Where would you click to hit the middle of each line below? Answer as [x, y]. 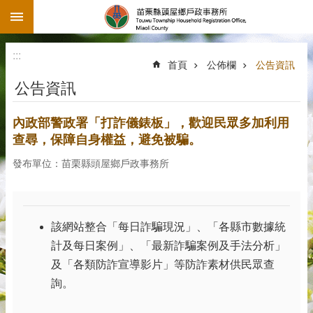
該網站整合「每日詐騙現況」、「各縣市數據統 [168, 227]
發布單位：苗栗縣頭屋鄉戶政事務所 [91, 163]
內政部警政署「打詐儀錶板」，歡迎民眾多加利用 [151, 123]
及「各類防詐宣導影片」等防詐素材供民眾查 [163, 264]
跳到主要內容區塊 [52, 14]
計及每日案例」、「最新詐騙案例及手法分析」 [168, 246]
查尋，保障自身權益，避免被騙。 [107, 140]
